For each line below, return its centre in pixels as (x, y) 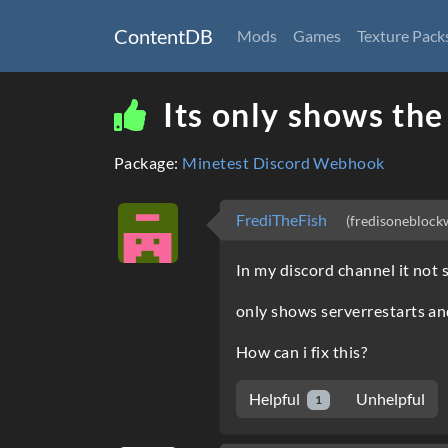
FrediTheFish (283, 219)
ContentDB (163, 36)
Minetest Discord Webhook (283, 162)
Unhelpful (390, 399)
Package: (148, 162)
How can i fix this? (302, 351)
